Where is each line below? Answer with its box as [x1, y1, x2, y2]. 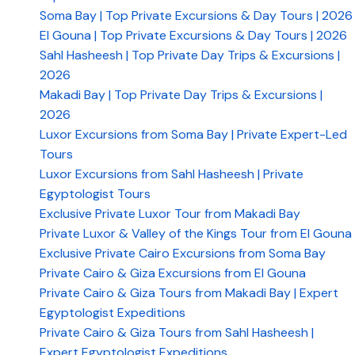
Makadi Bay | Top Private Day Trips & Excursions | [40, 86, 323, 103]
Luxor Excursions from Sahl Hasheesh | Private [40, 166, 303, 182]
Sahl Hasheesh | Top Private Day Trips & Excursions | [40, 47, 340, 63]
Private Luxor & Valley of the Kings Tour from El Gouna [40, 225, 352, 242]
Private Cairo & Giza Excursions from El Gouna [40, 265, 306, 281]
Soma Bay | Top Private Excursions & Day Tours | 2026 [40, 7, 353, 24]
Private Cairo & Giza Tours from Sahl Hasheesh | [40, 324, 314, 341]
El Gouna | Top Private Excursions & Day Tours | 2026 [40, 27, 347, 44]
